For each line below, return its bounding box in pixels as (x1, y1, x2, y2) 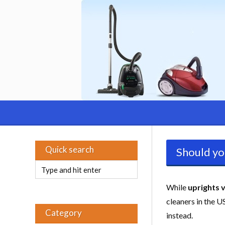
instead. (166, 210, 193, 220)
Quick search (45, 144, 94, 155)
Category (45, 207, 82, 218)
